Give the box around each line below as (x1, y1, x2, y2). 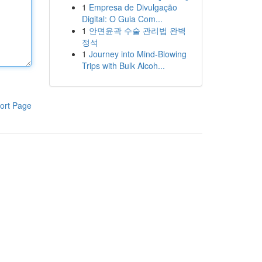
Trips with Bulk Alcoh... (81, 60, 165, 71)
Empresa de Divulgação (88, 1, 177, 13)
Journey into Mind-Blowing (88, 48, 187, 60)
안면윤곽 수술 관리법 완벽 (88, 25, 186, 36)
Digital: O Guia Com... (81, 13, 163, 25)
